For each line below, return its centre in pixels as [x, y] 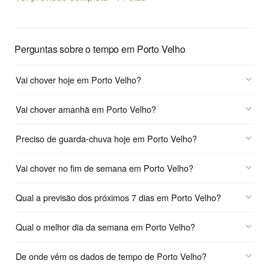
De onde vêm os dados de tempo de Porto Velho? [111, 256]
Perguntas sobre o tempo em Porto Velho [100, 49]
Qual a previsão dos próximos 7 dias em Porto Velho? [118, 197]
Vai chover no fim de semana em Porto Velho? [104, 168]
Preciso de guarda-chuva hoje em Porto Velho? [106, 138]
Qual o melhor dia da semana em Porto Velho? [105, 226]
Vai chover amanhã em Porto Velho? [86, 109]
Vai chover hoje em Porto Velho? [78, 79]
